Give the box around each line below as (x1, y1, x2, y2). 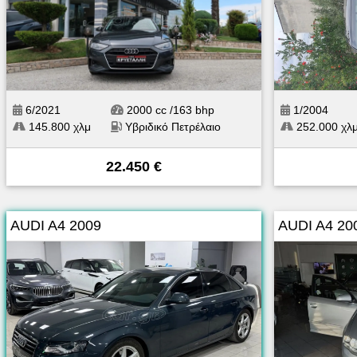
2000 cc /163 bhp (124, 103, 214, 116)
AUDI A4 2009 (10, 217, 101, 233)
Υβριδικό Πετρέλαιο (122, 120, 224, 133)
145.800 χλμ (25, 120, 91, 133)
